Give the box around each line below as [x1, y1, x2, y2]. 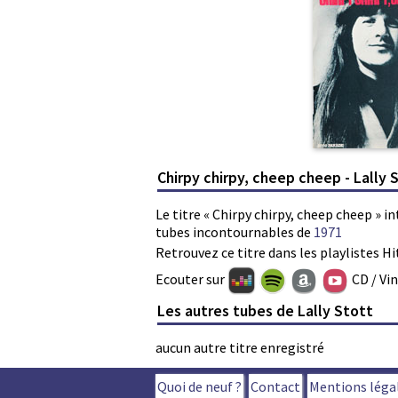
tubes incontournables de [155, 222, 314, 241]
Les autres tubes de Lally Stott [157, 300, 374, 322]
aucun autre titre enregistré [155, 338, 324, 357]
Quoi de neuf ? [157, 378, 242, 396]
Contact [251, 378, 300, 396]
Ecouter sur [155, 269, 227, 288]
